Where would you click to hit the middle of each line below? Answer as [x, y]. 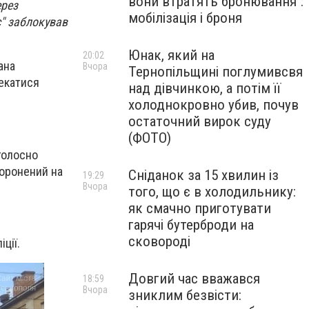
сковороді [159, 241]
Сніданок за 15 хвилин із [203, 175]
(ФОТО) [150, 138]
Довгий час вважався [194, 279]
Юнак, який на [171, 55]
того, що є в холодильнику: [212, 192]
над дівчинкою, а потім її [205, 88]
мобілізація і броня [185, 18]
